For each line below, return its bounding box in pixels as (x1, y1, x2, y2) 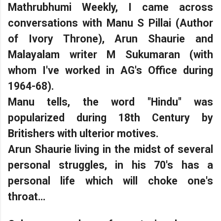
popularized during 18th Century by (8, 111, 213, 124)
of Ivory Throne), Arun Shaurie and (8, 32, 213, 45)
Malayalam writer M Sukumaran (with (8, 48, 213, 61)
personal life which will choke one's (8, 174, 213, 187)
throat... (8, 190, 45, 203)
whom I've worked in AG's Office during (8, 64, 213, 76)
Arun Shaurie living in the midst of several (8, 143, 213, 155)
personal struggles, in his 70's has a (8, 158, 213, 171)
